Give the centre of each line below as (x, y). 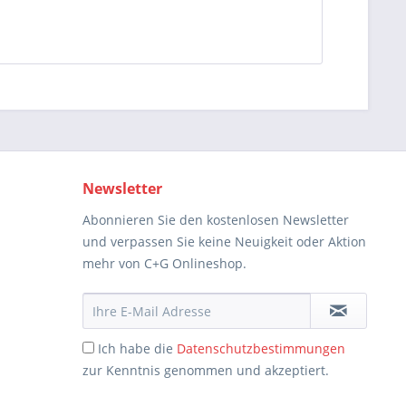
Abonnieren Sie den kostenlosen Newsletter (216, 220)
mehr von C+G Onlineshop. (164, 263)
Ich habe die (137, 348)
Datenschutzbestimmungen (261, 348)
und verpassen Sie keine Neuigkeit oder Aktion (224, 242)
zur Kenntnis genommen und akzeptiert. (206, 370)
